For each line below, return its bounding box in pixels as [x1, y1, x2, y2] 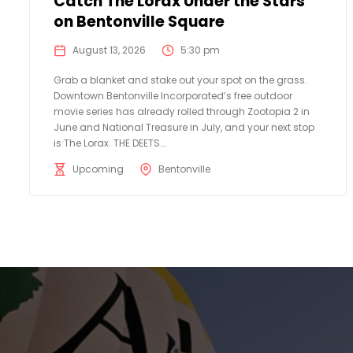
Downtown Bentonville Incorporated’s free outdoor [54, 88, 292, 102]
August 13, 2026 [72, 43, 146, 57]
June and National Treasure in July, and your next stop [54, 120, 314, 134]
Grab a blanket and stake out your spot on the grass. [54, 72, 307, 87]
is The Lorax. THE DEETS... [54, 136, 167, 150]
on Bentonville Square [54, 10, 225, 32]
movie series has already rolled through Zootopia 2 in [54, 104, 310, 118]
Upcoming [72, 162, 124, 176]
